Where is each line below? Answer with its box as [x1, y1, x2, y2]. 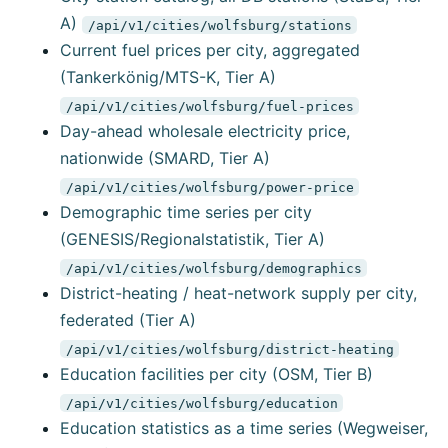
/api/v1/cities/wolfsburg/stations [87, 17, 352, 33]
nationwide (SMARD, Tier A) [60, 148, 270, 169]
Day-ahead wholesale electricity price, [60, 121, 350, 142]
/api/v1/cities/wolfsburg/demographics [65, 260, 362, 276]
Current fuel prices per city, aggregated [60, 40, 360, 61]
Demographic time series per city [60, 202, 312, 223]
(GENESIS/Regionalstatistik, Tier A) [60, 229, 325, 250]
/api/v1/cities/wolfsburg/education [65, 395, 338, 411]
